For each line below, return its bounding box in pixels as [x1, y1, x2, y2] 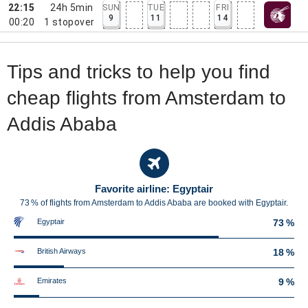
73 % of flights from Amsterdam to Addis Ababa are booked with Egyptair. [20, 198, 288, 208]
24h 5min [49, 1, 93, 13]
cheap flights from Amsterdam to [7, 87, 286, 109]
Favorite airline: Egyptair [95, 183, 213, 195]
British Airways [37, 247, 86, 255]
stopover [52, 16, 95, 27]
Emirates [37, 276, 67, 285]
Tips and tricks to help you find [7, 61, 270, 82]
